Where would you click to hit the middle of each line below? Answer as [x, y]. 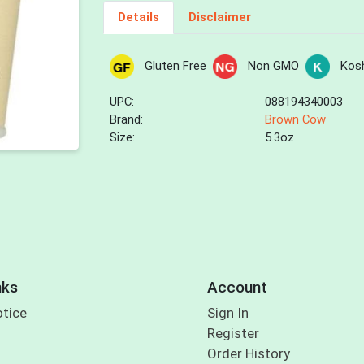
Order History [248, 354]
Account [237, 287]
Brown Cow [296, 120]
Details [138, 17]
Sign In [227, 313]
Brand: [127, 120]
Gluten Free [175, 66]
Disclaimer [219, 17]
